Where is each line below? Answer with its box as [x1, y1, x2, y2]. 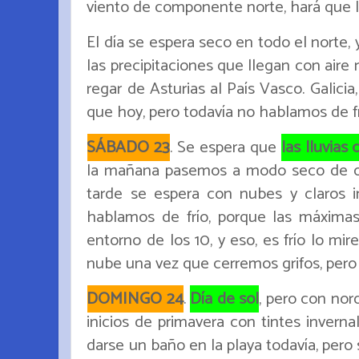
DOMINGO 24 [87, 284, 184, 313]
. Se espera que [170, 133, 281, 161]
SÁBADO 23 [87, 133, 171, 161]
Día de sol [190, 284, 260, 313]
